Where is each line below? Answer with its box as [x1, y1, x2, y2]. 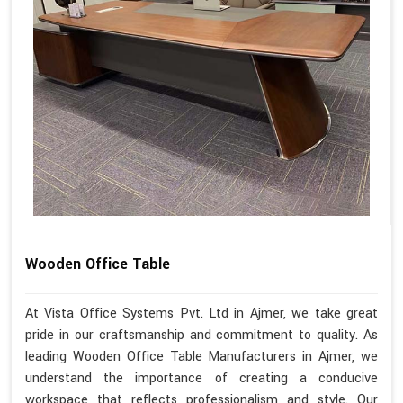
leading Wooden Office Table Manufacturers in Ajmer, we [25, 346, 378, 366]
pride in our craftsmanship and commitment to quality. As [25, 325, 378, 345]
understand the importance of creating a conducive [25, 368, 378, 388]
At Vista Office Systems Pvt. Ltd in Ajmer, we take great [25, 303, 378, 323]
